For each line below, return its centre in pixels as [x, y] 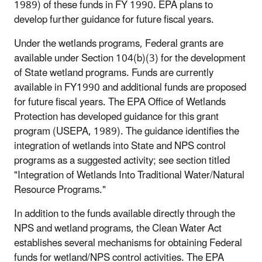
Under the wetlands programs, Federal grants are [119, 44]
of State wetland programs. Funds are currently [114, 73]
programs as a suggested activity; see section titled [122, 161]
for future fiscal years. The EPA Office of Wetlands [120, 102]
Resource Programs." [60, 190]
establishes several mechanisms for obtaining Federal [128, 243]
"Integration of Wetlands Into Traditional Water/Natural [129, 175]
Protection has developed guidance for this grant [116, 117]
